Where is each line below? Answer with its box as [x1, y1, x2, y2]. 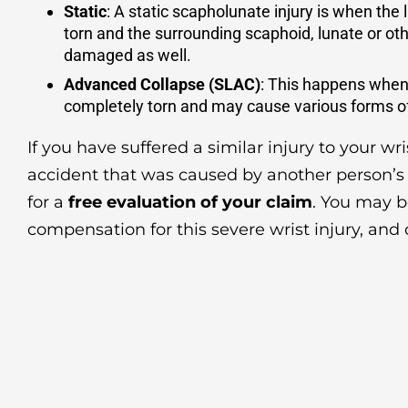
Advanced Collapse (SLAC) [64, 75, 260, 95]
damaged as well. [64, 46, 191, 66]
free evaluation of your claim [68, 192, 312, 213]
